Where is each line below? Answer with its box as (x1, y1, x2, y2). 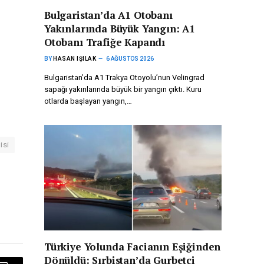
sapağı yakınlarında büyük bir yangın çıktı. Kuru (44, 85, 202, 94)
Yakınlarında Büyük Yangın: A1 (44, 22, 196, 36)
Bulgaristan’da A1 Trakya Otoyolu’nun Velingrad (44, 73, 204, 82)
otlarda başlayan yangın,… (44, 97, 132, 106)
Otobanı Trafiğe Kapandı (44, 35, 166, 49)
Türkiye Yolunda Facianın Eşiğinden (44, 240, 221, 254)
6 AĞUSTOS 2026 (106, 55, 154, 62)
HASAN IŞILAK (53, 55, 96, 62)
